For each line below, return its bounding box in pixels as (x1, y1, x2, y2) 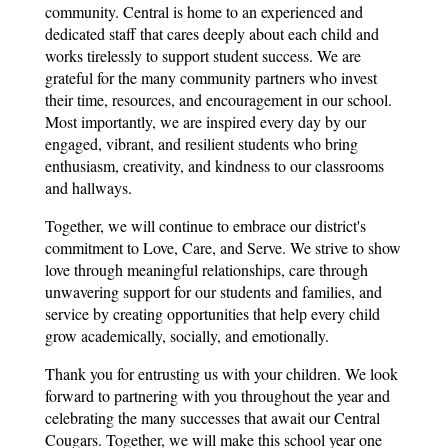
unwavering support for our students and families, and (45, 281, 382, 302)
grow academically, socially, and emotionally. (45, 325, 329, 346)
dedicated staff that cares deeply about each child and (45, 23, 379, 44)
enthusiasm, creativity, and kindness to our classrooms (45, 155, 384, 176)
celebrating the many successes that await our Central (45, 407, 380, 428)
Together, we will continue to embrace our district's (45, 215, 366, 236)
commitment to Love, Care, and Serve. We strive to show (45, 237, 401, 258)
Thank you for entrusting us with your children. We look (45, 363, 398, 384)
